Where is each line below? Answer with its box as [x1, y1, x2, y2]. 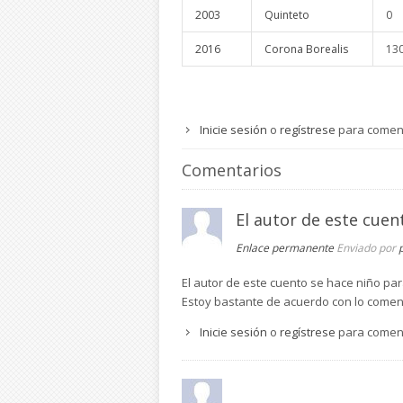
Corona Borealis [264, 40, 348, 57]
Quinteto [264, 6, 309, 22]
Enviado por [336, 239, 399, 255]
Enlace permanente [236, 239, 334, 255]
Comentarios [182, 158, 282, 181]
